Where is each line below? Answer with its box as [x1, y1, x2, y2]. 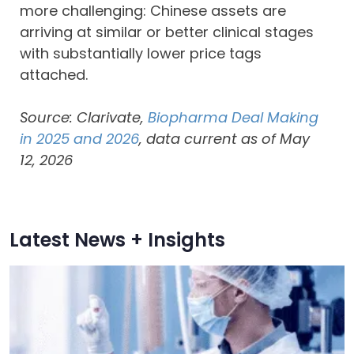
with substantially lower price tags [20, 43, 262, 63]
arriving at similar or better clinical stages [20, 22, 314, 42]
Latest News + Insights [9, 227, 225, 253]
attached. [20, 65, 88, 85]
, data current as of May [139, 129, 310, 149]
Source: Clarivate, [20, 107, 148, 127]
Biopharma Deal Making [148, 107, 318, 127]
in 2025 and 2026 [20, 129, 139, 149]
